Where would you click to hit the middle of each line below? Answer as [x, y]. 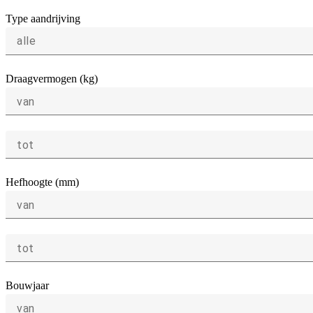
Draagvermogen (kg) [52, 79]
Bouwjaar [27, 286]
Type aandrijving [43, 19]
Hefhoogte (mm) [42, 182]
